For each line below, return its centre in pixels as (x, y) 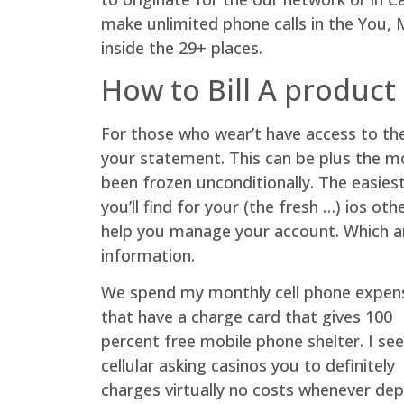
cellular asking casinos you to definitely (248, 366)
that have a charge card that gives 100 (247, 317)
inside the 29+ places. (182, 47)
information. (148, 255)
